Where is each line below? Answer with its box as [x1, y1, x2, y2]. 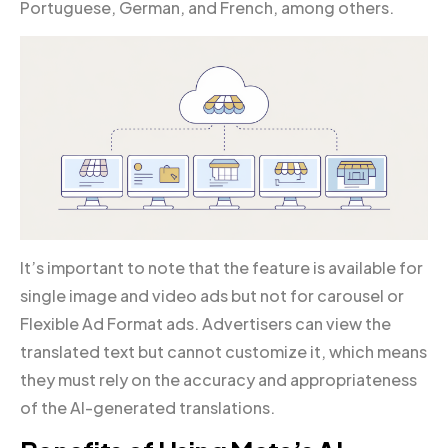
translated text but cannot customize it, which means [20, 340, 427, 362]
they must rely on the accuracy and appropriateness [20, 368, 417, 390]
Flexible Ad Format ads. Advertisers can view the [20, 312, 391, 334]
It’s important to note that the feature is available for [20, 256, 423, 278]
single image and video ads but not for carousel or [20, 284, 404, 306]
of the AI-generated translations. [20, 396, 275, 418]
